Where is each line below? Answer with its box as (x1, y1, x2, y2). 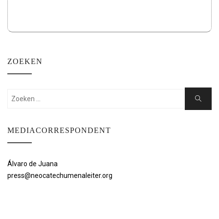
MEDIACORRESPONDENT (7, 126, 111, 134)
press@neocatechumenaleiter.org (7, 172, 112, 179)
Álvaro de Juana (7, 160, 58, 168)
